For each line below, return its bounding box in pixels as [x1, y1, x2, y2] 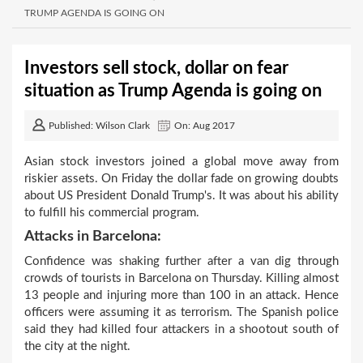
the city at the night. [24, 340, 130, 352]
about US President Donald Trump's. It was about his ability [24, 190, 339, 202]
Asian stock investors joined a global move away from [24, 156, 339, 168]
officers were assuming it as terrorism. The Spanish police [24, 306, 339, 318]
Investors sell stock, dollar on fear [24, 59, 288, 77]
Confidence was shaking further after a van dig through [24, 255, 339, 267]
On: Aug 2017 [174, 121, 235, 130]
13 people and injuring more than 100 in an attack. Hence [24, 289, 339, 301]
